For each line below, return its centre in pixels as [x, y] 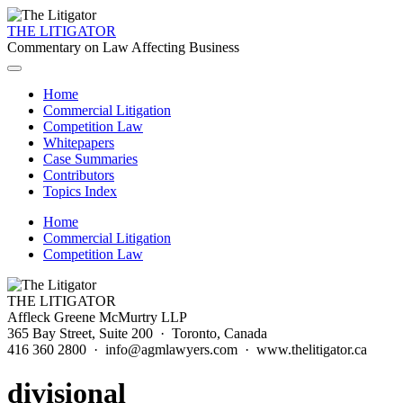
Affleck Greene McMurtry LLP [97, 317]
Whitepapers [79, 143]
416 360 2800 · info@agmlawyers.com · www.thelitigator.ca [187, 349]
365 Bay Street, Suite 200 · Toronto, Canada [137, 333]
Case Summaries [90, 159]
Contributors [79, 175]
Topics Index [80, 191]
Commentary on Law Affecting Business [123, 47]
